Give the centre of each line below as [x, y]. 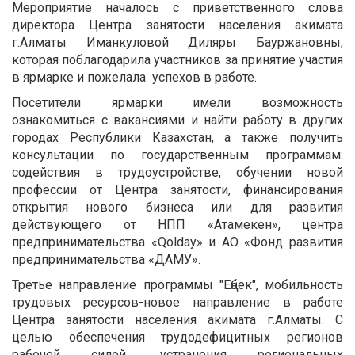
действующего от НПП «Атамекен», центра [177, 224]
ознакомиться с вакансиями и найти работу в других [177, 120]
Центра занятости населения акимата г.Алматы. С [177, 319]
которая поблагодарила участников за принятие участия [177, 59]
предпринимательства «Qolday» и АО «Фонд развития [177, 242]
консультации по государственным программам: [177, 155]
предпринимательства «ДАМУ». [106, 259]
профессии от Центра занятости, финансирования [177, 189]
